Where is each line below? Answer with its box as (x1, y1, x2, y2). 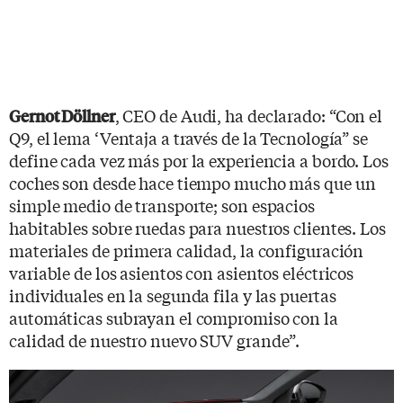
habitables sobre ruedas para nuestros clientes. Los (9, 216, 386, 239)
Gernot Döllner (9, 104, 115, 127)
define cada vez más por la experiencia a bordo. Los (9, 148, 389, 172)
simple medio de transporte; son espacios (9, 193, 315, 217)
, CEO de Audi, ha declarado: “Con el (114, 103, 383, 127)
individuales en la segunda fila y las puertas (9, 283, 336, 307)
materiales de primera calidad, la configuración (9, 238, 364, 262)
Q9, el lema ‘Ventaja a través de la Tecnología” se (9, 126, 368, 149)
